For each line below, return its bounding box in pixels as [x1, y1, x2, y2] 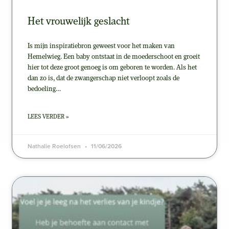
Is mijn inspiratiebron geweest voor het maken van [27, 42, 175, 51]
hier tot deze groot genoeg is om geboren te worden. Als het [27, 64, 197, 72]
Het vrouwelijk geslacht [27, 16, 129, 28]
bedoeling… [27, 85, 61, 94]
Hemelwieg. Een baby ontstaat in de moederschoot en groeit [27, 53, 200, 61]
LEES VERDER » [27, 114, 68, 121]
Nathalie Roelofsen [27, 142, 82, 151]
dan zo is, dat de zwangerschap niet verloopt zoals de [27, 75, 179, 83]
